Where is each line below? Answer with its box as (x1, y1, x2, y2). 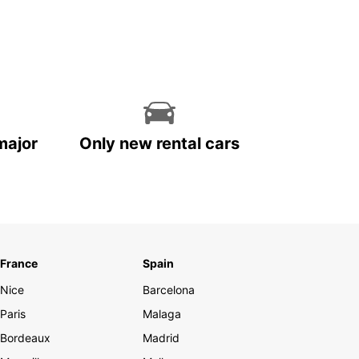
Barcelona (143, 283, 196, 297)
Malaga (143, 307, 182, 321)
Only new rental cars (79, 134, 240, 154)
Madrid (143, 331, 180, 345)
